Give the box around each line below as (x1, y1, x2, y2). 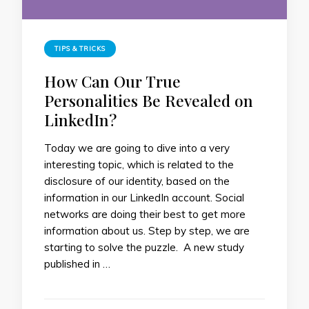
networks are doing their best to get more (44, 207, 246, 221)
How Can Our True (44, 70, 181, 92)
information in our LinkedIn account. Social (44, 190, 244, 204)
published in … (44, 257, 110, 270)
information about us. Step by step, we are (44, 223, 250, 237)
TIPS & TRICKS (54, 44, 106, 52)
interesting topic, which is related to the (44, 157, 234, 171)
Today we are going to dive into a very (44, 141, 230, 154)
